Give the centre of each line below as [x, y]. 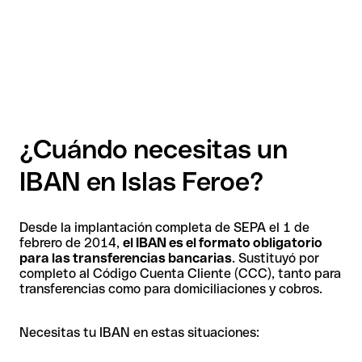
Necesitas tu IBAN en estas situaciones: [139, 332]
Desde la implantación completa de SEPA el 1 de [164, 227]
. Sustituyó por [276, 258]
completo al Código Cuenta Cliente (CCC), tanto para [180, 273]
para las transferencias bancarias [126, 258]
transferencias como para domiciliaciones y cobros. [171, 288]
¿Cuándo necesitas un [154, 149]
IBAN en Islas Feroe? [141, 182]
